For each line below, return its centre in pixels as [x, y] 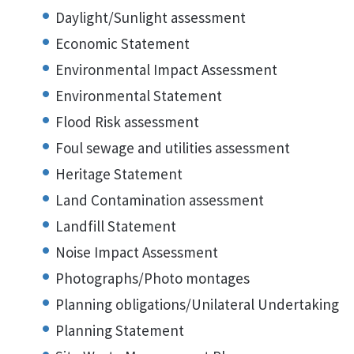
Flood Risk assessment [127, 122]
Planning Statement [120, 330]
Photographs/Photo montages [153, 278]
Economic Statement [122, 43]
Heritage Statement [119, 174]
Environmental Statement [139, 96]
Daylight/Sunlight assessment [151, 17]
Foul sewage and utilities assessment [173, 148]
